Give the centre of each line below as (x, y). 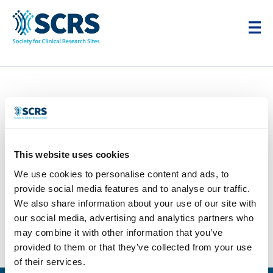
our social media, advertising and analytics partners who (134, 218)
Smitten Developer (77, 233)
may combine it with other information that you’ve (119, 232)
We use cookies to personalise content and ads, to (122, 174)
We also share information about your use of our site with (135, 203)
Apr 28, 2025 (149, 233)
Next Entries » (60, 259)
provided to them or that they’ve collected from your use (133, 247)
